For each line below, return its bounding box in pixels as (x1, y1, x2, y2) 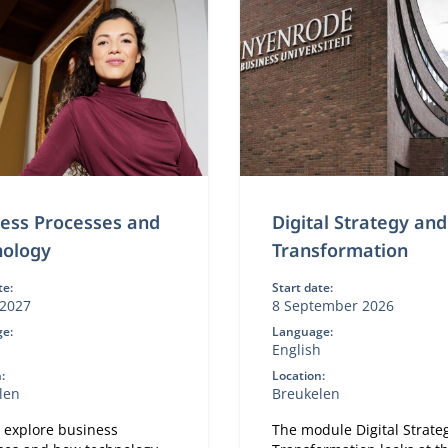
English (271, 340, 321, 359)
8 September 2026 (271, 296, 394, 315)
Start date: (271, 279, 333, 296)
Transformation (271, 238, 408, 262)
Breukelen (271, 384, 340, 403)
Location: (271, 367, 325, 384)
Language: (271, 323, 333, 340)
